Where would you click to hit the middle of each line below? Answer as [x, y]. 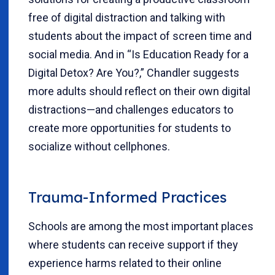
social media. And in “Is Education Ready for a [138, 54]
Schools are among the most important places [141, 226]
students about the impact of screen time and [140, 36]
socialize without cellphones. [100, 146]
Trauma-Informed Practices [128, 197]
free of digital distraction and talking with [127, 17]
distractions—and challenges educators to [131, 109]
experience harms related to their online [125, 263]
